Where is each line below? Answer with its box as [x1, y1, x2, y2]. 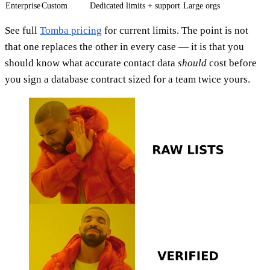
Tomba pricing [40, 24, 102, 36]
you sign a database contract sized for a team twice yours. [5, 73, 250, 85]
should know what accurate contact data [5, 57, 178, 69]
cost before [207, 57, 257, 69]
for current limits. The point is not [102, 24, 248, 36]
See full [5, 24, 40, 36]
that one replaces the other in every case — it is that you [5, 40, 244, 52]
